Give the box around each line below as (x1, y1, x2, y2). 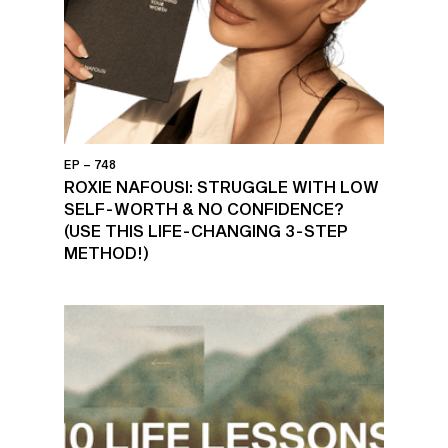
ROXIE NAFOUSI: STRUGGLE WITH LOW (64, 177, 379, 196)
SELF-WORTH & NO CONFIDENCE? (64, 199, 344, 218)
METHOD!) (64, 243, 149, 262)
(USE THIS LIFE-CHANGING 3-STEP (64, 221, 348, 240)
